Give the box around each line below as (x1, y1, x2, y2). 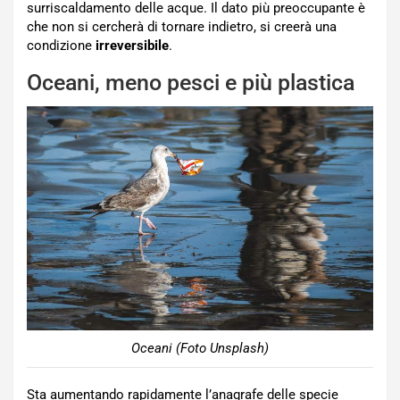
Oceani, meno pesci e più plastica (27, 69, 354, 96)
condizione (27, 37, 96, 54)
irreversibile (96, 37, 169, 54)
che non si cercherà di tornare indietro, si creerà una (27, 18, 337, 35)
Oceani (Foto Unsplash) (131, 340, 269, 357)
